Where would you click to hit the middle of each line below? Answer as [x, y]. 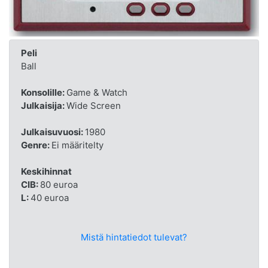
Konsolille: [43, 93]
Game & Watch [97, 93]
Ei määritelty [77, 145]
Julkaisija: [43, 106]
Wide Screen [93, 106]
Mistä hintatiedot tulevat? [134, 237]
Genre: [36, 145]
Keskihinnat [46, 172]
